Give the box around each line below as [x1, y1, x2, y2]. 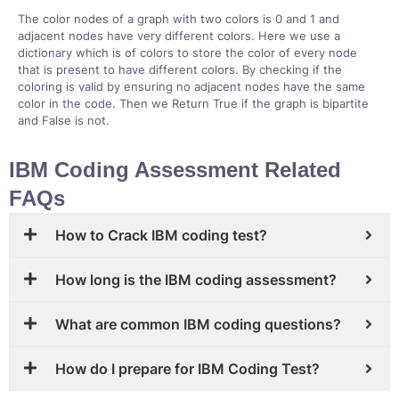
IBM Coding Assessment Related [9, 158, 341, 182]
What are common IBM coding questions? [55, 315, 341, 333]
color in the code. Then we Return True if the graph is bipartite [18, 96, 369, 110]
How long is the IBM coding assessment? [55, 271, 337, 289]
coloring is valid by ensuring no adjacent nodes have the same [18, 79, 365, 94]
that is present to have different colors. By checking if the [18, 62, 342, 77]
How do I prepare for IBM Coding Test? [55, 360, 320, 378]
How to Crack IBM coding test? [55, 226, 267, 244]
